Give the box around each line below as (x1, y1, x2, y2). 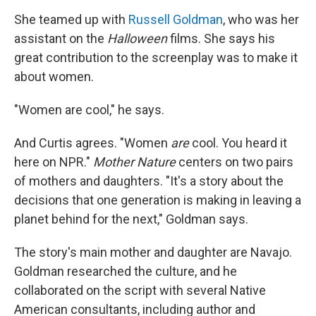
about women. (14, 69, 94, 85)
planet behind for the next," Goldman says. (14, 212, 248, 227)
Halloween (107, 31, 167, 47)
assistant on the (14, 31, 107, 47)
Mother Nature (93, 154, 176, 170)
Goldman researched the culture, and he (14, 264, 237, 279)
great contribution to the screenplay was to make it (14, 50, 298, 66)
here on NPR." (14, 154, 93, 170)
